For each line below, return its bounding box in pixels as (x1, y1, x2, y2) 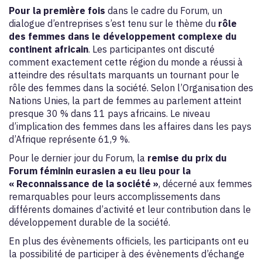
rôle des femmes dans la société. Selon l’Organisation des (9, 82, 253, 94)
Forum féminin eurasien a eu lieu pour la (9, 165, 191, 177)
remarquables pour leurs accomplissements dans (9, 191, 220, 202)
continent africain (9, 43, 88, 55)
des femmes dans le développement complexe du (9, 30, 237, 42)
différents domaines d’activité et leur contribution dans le (9, 204, 251, 215)
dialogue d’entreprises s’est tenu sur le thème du (9, 18, 218, 29)
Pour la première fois (9, 5, 105, 16)
